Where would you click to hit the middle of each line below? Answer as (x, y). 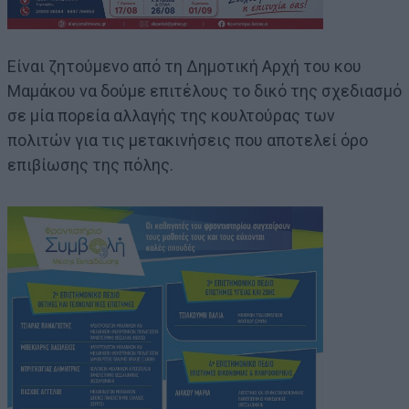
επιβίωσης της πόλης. (90, 165)
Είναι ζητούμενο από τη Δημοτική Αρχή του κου (184, 67)
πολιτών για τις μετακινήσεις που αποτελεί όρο (188, 141)
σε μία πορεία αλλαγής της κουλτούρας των (171, 116)
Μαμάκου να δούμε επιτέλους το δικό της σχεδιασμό (204, 91)
